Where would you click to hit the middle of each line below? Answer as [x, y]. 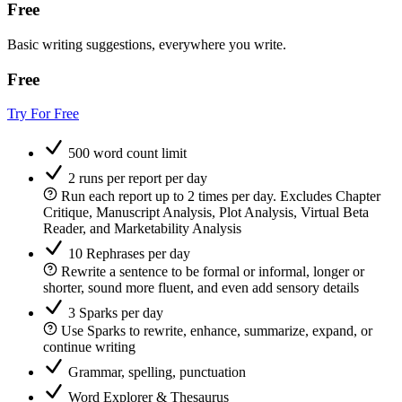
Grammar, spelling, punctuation [157, 372]
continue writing [89, 347]
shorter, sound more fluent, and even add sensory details [201, 288]
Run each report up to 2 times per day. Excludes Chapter [221, 197]
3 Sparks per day [116, 313]
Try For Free [43, 114]
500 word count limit [127, 153]
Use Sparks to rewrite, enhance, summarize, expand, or [217, 331]
